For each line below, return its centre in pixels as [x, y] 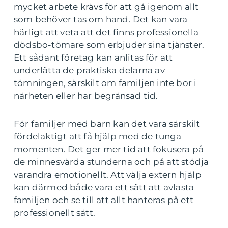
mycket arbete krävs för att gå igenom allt [106, 7]
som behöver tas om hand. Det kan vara [101, 19]
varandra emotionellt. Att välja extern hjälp [108, 175]
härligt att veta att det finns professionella [106, 32]
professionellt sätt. [54, 213]
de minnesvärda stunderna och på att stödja [111, 162]
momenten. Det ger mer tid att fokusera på [109, 149]
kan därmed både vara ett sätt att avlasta [104, 187]
